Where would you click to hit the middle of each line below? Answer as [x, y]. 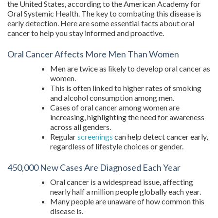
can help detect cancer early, [161, 136]
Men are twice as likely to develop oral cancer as [130, 68]
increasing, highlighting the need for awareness [127, 117]
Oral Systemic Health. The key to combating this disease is [104, 13]
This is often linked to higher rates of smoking [126, 88]
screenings [96, 136]
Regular [64, 136]
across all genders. [81, 127]
